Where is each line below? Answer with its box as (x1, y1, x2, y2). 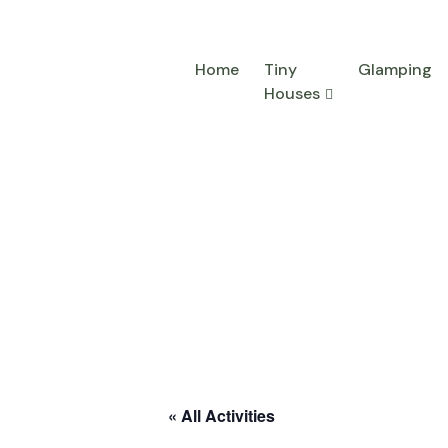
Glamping (357, 59, 432, 80)
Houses (263, 83, 320, 104)
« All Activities (168, 404, 275, 427)
